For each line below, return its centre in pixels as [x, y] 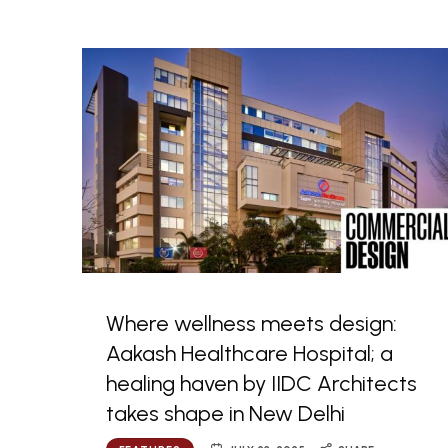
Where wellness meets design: [251, 324]
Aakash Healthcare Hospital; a [249, 354]
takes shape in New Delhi [225, 414]
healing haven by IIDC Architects [261, 384]
